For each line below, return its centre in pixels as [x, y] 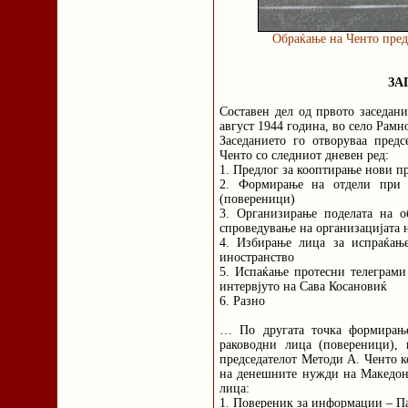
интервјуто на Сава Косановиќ [303, 286]
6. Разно [242, 301]
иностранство [257, 257]
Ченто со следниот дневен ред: [304, 155]
